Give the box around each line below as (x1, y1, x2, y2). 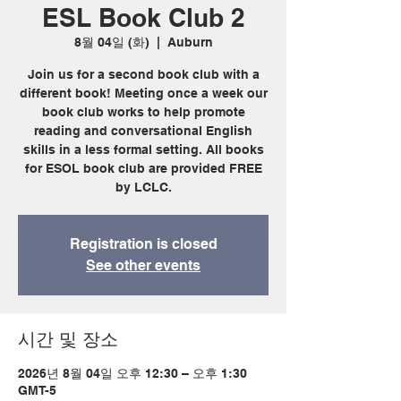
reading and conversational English (34, 124, 252, 138)
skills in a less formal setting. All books (22, 142, 264, 157)
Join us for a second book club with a (27, 67, 260, 81)
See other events (86, 257, 200, 274)
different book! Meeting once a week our (19, 86, 268, 100)
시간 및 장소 (18, 328, 118, 350)
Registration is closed (69, 235, 218, 252)
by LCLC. (115, 180, 172, 194)
